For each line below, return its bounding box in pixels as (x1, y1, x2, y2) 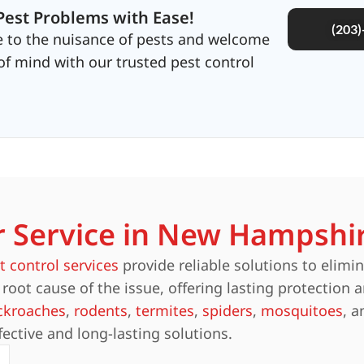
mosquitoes (261, 301, 343, 320)
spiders (202, 301, 253, 320)
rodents (74, 301, 128, 320)
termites (136, 301, 194, 320)
